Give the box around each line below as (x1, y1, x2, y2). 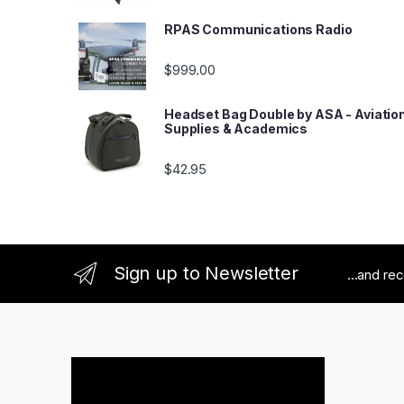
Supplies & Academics (164, 121, 308, 137)
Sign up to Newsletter (113, 262, 298, 284)
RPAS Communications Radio (164, 22, 353, 38)
